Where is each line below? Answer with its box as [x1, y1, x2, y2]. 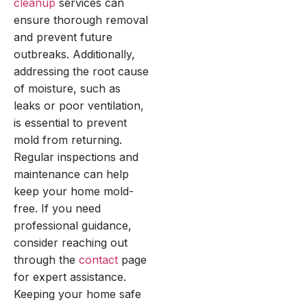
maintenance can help [14, 167, 129, 181]
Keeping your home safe [14, 286, 141, 301]
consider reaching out [14, 235, 127, 249]
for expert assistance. [14, 269, 126, 284]
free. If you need [14, 201, 101, 215]
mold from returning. [14, 132, 122, 147]
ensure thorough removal [14, 12, 148, 27]
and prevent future [14, 29, 112, 44]
